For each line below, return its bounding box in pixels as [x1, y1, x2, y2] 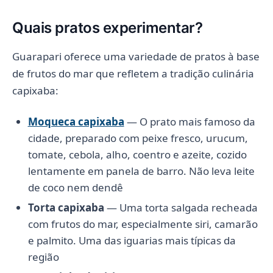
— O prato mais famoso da [124, 114, 255, 129]
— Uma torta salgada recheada [104, 200, 258, 214]
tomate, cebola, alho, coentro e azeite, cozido [27, 147, 247, 161]
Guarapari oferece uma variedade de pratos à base [12, 49, 260, 63]
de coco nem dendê [27, 180, 123, 194]
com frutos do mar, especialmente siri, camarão [27, 216, 258, 231]
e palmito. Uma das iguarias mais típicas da [27, 233, 236, 247]
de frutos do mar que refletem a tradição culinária [12, 66, 254, 80]
